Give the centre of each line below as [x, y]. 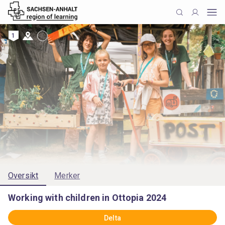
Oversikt [23, 176]
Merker [67, 176]
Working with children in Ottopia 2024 [87, 198]
